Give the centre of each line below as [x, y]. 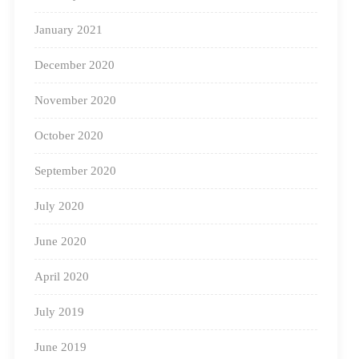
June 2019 [60, 347]
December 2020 [74, 65]
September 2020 [75, 171]
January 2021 [68, 30]
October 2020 [69, 136]
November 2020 [75, 101]
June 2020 [60, 242]
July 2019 [59, 312]
